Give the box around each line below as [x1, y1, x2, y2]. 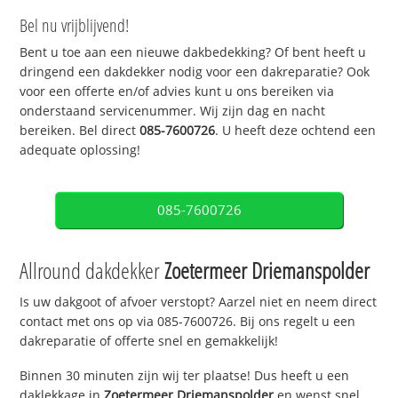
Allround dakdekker [20, 255, 165, 286]
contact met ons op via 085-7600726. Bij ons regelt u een [20, 313, 356, 330]
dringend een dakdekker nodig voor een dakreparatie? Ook [20, 62, 370, 80]
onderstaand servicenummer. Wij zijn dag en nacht [20, 101, 326, 119]
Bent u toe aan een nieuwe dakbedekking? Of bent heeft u [20, 43, 367, 60]
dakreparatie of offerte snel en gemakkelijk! [20, 332, 279, 350]
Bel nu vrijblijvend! [20, 12, 130, 37]
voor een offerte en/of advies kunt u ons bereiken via [20, 82, 335, 99]
